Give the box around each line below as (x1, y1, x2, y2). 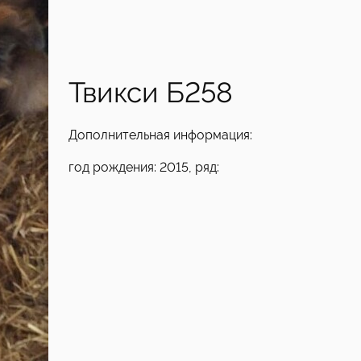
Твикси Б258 (68, 76, 233, 109)
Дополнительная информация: (68, 127, 252, 143)
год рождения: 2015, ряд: (68, 160, 219, 175)
